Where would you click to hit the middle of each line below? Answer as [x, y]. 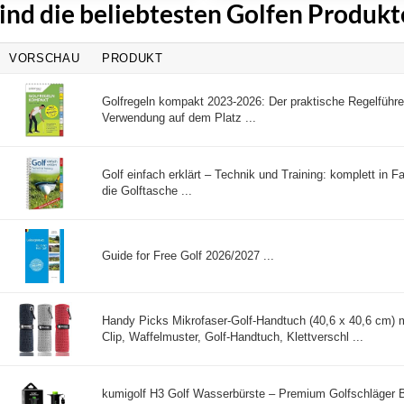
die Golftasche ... [147, 191]
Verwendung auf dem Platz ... [179, 118]
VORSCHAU [45, 59]
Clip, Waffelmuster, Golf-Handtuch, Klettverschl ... [233, 337]
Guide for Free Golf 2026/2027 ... [188, 256]
